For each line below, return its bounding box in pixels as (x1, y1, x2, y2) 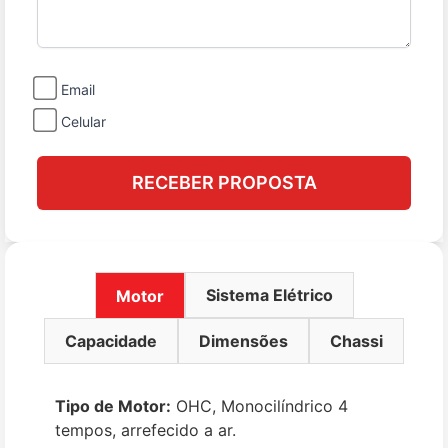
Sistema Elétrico (205, 285, 333, 305)
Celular (61, 113, 106, 130)
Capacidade (65, 331, 157, 351)
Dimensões (199, 331, 288, 351)
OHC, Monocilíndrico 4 (171, 396, 348, 416)
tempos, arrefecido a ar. (55, 420, 236, 440)
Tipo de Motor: (55, 396, 171, 416)
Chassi (330, 331, 383, 351)
